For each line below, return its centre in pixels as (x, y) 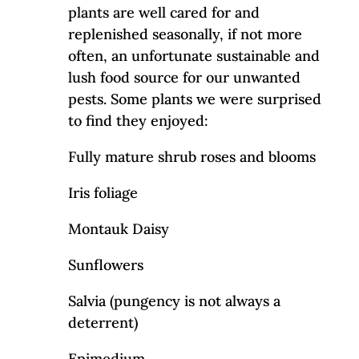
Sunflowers (105, 264)
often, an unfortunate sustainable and (194, 55)
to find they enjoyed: (138, 120)
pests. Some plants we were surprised (194, 99)
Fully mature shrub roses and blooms (192, 156)
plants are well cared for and (163, 12)
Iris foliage (103, 192)
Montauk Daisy (118, 228)
